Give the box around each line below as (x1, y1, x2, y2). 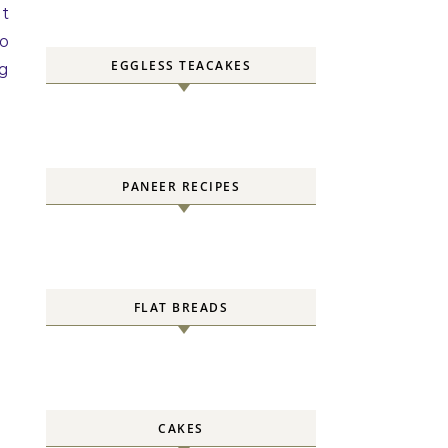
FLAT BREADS (133, 299, 229, 316)
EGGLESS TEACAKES (111, 57, 251, 74)
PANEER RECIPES (122, 178, 240, 195)
